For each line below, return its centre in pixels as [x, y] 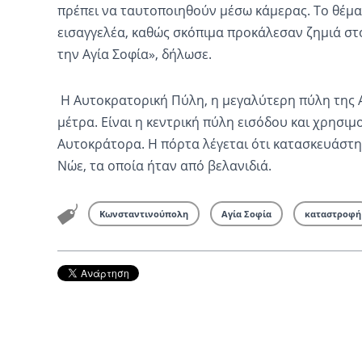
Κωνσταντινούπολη [143, 213]
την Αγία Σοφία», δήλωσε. [134, 54]
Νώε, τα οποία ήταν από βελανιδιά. [164, 165]
